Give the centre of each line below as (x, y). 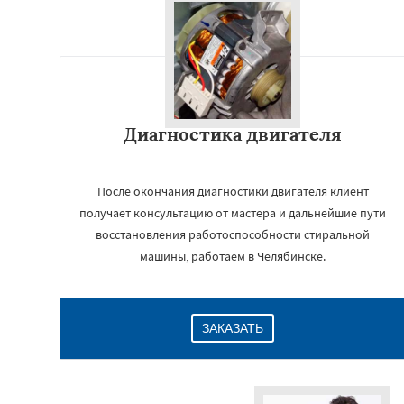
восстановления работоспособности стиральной (233, 234)
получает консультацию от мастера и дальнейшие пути (233, 213)
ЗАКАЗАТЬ (233, 328)
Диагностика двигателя (233, 134)
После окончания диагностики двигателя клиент (233, 191)
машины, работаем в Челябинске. (233, 256)
